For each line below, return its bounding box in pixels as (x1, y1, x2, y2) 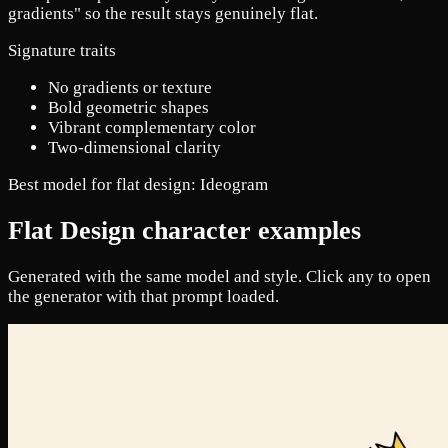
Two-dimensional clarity (48, 137, 221, 157)
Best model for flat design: (8, 174, 200, 194)
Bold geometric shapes (48, 97, 209, 117)
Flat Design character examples (8, 215, 361, 245)
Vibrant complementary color (48, 117, 256, 137)
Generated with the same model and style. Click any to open (8, 266, 431, 286)
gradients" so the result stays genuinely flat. (8, 3, 318, 23)
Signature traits (8, 40, 116, 60)
